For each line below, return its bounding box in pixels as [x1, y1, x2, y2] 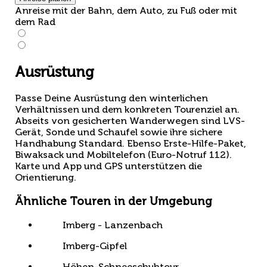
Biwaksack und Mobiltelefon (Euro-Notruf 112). [15, 149, 232, 161]
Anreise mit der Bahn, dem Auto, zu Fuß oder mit [15, 5, 237, 17]
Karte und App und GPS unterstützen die [15, 160, 202, 172]
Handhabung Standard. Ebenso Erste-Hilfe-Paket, [15, 138, 246, 150]
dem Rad [15, 16, 55, 28]
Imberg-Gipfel [63, 240, 127, 252]
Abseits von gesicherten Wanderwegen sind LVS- [15, 115, 245, 127]
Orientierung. [15, 172, 76, 184]
